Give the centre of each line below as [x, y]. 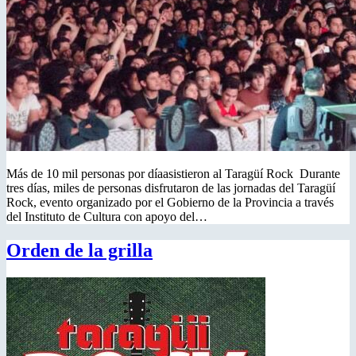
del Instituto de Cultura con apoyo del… [107, 217]
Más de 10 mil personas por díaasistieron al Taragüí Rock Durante [173, 174]
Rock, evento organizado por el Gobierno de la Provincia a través [170, 203]
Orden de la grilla [79, 251]
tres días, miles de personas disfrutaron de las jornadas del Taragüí [171, 188]
